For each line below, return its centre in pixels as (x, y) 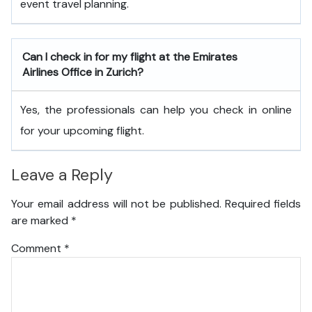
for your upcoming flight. (82, 131)
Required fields (263, 204)
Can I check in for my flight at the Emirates (130, 57)
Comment (38, 249)
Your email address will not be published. (116, 204)
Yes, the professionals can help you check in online (156, 110)
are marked (41, 221)
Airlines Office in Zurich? (83, 72)
